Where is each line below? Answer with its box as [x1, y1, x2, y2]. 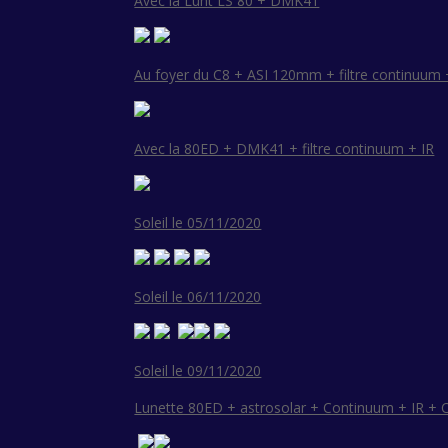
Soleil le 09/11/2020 [134, 361, 262, 381]
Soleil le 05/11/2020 [134, 213, 262, 233]
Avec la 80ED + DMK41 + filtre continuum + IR [134, 139, 435, 159]
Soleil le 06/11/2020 [134, 287, 262, 307]
